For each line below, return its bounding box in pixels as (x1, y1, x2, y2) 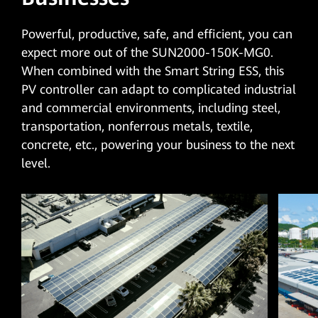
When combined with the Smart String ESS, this (21, 63, 284, 78)
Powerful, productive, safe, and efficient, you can (21, 26, 292, 41)
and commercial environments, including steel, (21, 100, 280, 115)
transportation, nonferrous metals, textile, (21, 119, 253, 133)
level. (21, 155, 50, 170)
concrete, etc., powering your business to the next (21, 137, 295, 152)
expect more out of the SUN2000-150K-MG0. (21, 45, 273, 60)
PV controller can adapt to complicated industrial (21, 82, 296, 97)
